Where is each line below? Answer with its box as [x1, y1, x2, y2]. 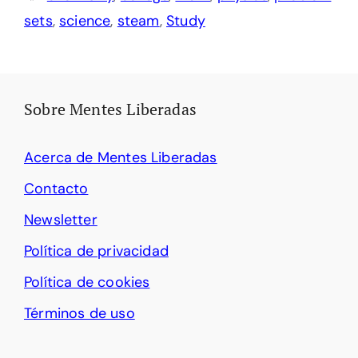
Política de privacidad [24, 241, 169, 261]
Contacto [24, 179, 89, 199]
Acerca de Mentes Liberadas [24, 148, 217, 168]
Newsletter [24, 210, 97, 230]
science [59, 11, 111, 31]
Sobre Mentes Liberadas [24, 98, 197, 121]
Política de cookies [24, 272, 150, 292]
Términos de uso [24, 304, 135, 324]
